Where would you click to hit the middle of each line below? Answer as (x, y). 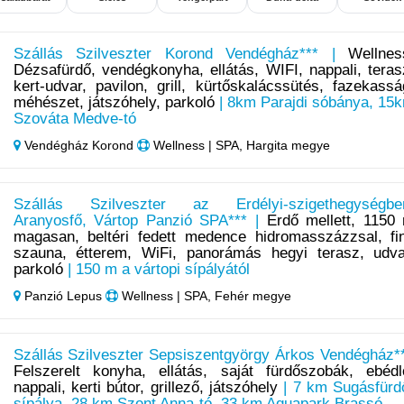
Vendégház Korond (78, 146)
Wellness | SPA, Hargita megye (239, 146)
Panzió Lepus (63, 296)
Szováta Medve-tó (74, 119)
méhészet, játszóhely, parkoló (114, 103)
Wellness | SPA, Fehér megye (204, 296)
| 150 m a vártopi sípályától (156, 270)
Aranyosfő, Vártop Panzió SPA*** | (140, 221)
